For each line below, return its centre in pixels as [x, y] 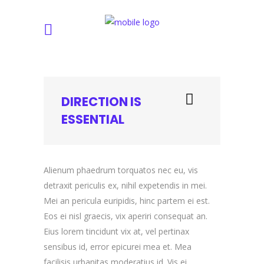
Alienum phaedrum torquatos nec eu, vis [121, 170]
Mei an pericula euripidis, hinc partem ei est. [127, 201]
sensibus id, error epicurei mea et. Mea [118, 247]
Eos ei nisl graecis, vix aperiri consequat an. [126, 216]
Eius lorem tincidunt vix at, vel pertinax [116, 231]
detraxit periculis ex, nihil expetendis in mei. [125, 185]
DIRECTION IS [101, 102]
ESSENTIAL [93, 119]
